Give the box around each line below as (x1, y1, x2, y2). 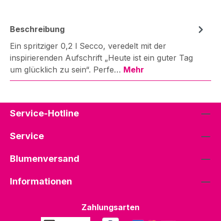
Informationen (10, 176, 72, 186)
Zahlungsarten (81, 202, 140, 212)
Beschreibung (10, 24, 65, 34)
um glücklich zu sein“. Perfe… (10, 64, 123, 74)
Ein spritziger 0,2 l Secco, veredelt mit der (10, 40, 166, 51)
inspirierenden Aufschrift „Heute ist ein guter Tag (10, 52, 193, 63)
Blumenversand (10, 153, 79, 164)
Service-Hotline (10, 108, 79, 118)
